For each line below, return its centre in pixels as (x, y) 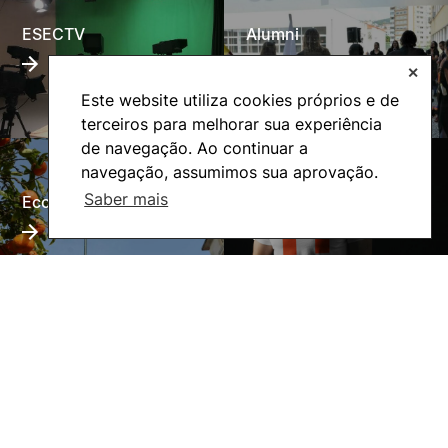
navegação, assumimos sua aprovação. (229, 171)
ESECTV (54, 33)
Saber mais (126, 198)
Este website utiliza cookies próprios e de (240, 99)
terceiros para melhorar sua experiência (231, 123)
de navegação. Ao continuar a (194, 147)
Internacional (296, 201)
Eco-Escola (66, 201)
